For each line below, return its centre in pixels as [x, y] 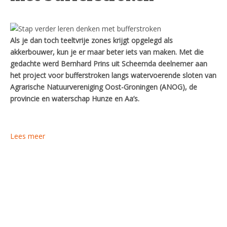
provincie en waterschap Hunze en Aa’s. [75, 99]
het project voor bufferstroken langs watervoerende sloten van [113, 75]
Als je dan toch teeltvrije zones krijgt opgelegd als [91, 40]
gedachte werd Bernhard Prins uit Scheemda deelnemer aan [109, 64]
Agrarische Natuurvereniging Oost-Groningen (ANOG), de [104, 87]
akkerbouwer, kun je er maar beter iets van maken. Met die [107, 52]
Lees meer [28, 136]
